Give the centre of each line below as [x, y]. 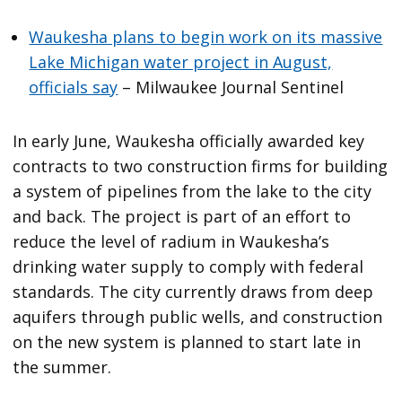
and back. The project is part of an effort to [182, 217]
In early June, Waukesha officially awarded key [189, 141]
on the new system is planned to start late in [187, 342]
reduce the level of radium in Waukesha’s [171, 242]
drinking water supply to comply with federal [188, 267]
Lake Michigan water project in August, [181, 62]
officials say [74, 87]
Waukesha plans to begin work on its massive [206, 37]
